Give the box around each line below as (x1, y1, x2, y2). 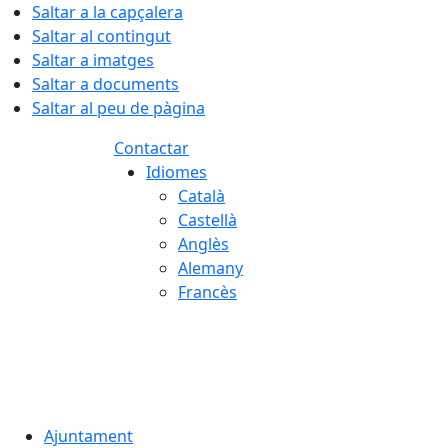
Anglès (178, 233, 229, 255)
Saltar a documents (32, 73, 179, 95)
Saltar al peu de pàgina (32, 97, 205, 119)
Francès (178, 281, 237, 303)
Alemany (178, 257, 243, 279)
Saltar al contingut (32, 25, 171, 47)
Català (178, 185, 225, 207)
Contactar (114, 137, 189, 159)
